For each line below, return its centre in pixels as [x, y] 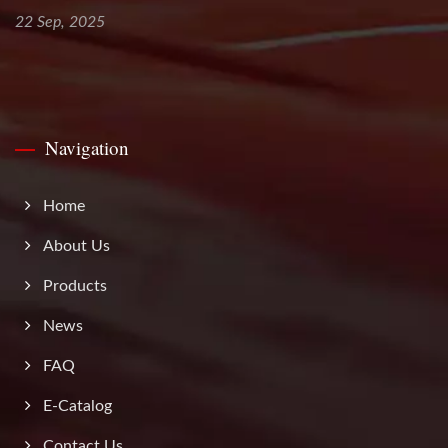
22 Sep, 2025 [60, 22]
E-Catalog [77, 406]
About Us [76, 246]
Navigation [87, 148]
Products [75, 286]
